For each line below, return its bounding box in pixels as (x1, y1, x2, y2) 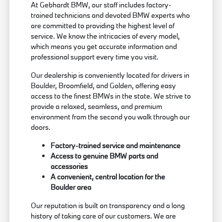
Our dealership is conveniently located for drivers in (31, 70, 190, 80)
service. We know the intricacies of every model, (31, 31, 180, 41)
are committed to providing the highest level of (31, 21, 175, 31)
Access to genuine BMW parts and (51, 151, 159, 161)
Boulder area (51, 182, 92, 192)
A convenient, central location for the (51, 172, 166, 182)
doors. (31, 122, 51, 132)
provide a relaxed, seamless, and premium (31, 102, 163, 111)
